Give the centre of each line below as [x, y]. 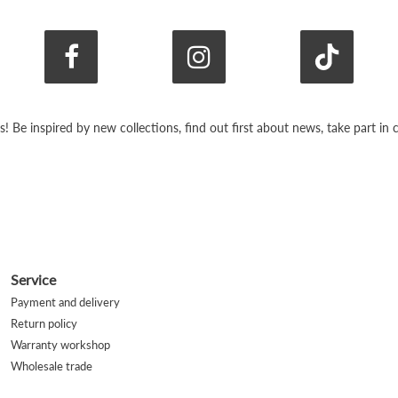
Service [33, 279]
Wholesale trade [51, 366]
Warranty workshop [60, 345]
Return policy [44, 323]
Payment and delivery [65, 302]
